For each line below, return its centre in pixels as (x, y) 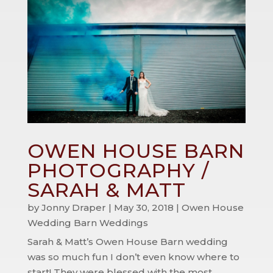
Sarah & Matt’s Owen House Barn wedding (127, 242)
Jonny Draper (73, 208)
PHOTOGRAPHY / (118, 171)
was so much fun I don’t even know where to (133, 257)
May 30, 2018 (144, 208)
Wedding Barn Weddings (87, 223)
